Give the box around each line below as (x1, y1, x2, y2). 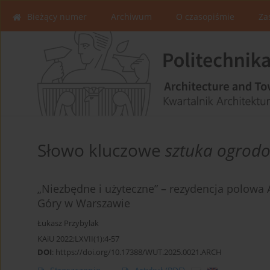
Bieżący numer (27, 11, 87, 22)
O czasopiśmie (176, 11, 234, 22)
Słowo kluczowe (37, 138, 165, 162)
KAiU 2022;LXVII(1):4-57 (37, 233, 119, 244)
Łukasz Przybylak (37, 218, 99, 228)
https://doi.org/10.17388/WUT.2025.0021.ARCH (55, 246, 222, 257)
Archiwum (111, 11, 152, 22)
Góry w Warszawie (37, 195, 130, 210)
